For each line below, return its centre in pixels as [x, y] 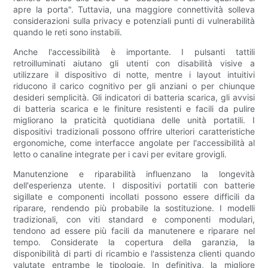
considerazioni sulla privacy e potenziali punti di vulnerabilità [134, 21]
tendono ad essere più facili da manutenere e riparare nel [134, 231]
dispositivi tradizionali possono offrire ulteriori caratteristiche [134, 132]
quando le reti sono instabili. [68, 32]
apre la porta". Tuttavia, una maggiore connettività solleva [134, 10]
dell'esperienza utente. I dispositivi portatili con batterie [134, 185]
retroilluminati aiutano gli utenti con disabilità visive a [134, 63]
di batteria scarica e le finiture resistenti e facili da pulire [134, 109]
